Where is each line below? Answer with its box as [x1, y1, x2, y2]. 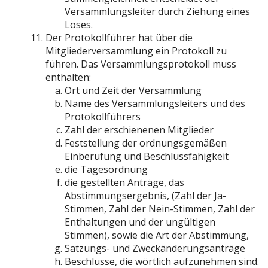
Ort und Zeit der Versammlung [65, 84, 202, 97]
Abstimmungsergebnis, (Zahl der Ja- [65, 189, 226, 202]
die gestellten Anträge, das [65, 176, 184, 189]
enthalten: [45, 71, 91, 84]
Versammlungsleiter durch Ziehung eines [65, 5, 250, 18]
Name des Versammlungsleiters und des [65, 97, 245, 110]
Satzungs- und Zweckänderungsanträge [65, 242, 245, 255]
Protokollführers [65, 110, 141, 123]
